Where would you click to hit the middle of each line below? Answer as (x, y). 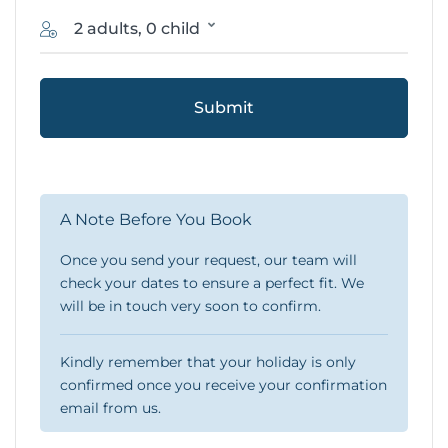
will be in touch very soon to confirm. (190, 306)
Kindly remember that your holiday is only (208, 362)
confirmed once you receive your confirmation (223, 385)
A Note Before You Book (156, 220)
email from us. (110, 408)
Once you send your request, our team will (208, 260)
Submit (224, 108)
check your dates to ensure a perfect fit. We (212, 283)
